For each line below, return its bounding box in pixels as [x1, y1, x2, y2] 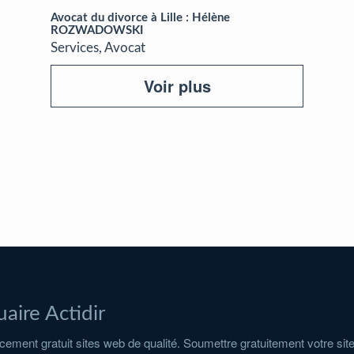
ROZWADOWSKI [51, 24, 143, 36]
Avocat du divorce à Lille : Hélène [51, 11, 230, 24]
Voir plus [143, 73, 211, 97]
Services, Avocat [51, 40, 145, 55]
